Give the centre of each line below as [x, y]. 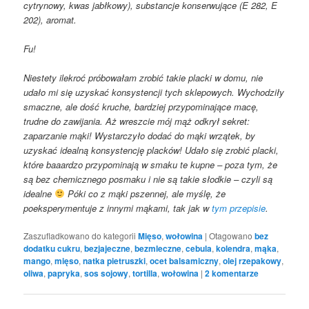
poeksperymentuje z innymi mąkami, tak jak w [118, 208]
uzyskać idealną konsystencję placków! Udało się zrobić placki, [151, 150]
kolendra [233, 248]
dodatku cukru [52, 248]
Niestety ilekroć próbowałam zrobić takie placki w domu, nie [143, 77]
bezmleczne [158, 248]
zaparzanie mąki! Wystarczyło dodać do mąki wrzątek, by [140, 135]
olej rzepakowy [252, 261]
